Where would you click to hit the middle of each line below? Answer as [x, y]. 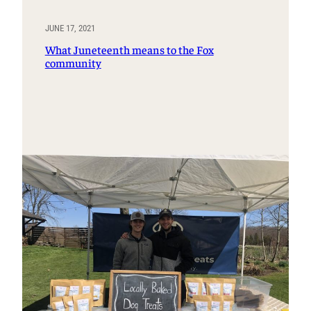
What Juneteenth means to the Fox [129, 49]
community [73, 62]
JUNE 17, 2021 [70, 28]
